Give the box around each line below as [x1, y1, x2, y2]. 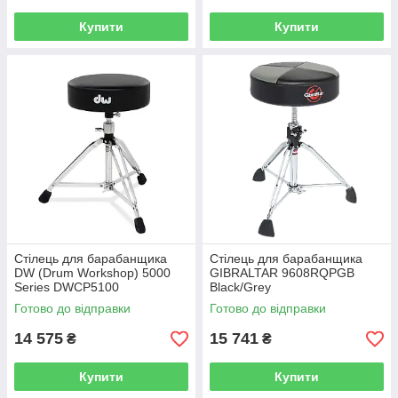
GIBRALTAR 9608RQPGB [210, 266, 354, 280]
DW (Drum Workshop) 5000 [14, 266, 171, 280]
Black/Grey [210, 280, 271, 294]
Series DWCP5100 [14, 280, 119, 294]
